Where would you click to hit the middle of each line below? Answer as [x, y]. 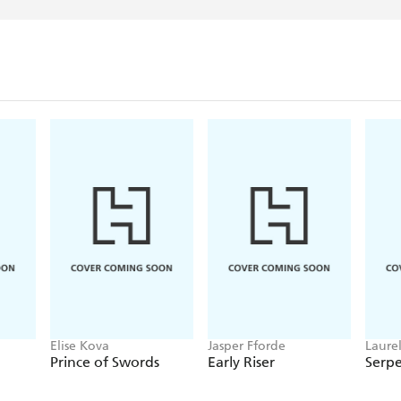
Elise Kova [80, 346]
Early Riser [241, 363]
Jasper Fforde [247, 346]
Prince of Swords [105, 363]
